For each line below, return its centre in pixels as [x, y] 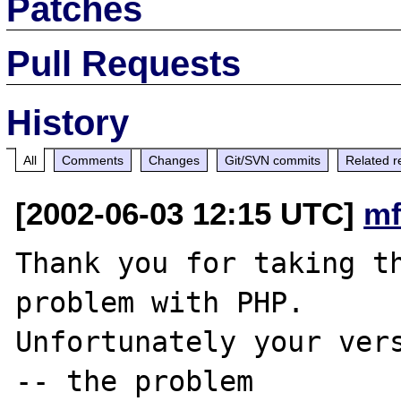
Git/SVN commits [273, 160]
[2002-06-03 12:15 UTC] [190, 213]
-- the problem [135, 381]
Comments [93, 160]
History [68, 122]
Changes [175, 160]
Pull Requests [124, 63]
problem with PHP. [160, 302]
